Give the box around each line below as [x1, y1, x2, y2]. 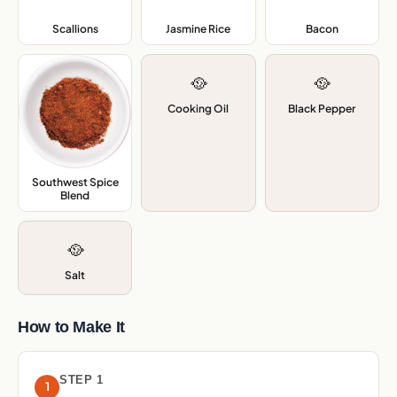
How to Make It [18, 318, 125, 337]
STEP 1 [59, 373, 103, 387]
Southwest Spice [31, 175, 119, 190]
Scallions [51, 22, 98, 36]
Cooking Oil [167, 102, 230, 116]
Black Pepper [288, 102, 356, 116]
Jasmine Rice [166, 22, 231, 36]
